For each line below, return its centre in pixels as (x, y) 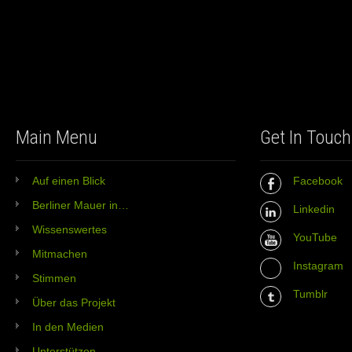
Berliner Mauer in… (81, 205)
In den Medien (68, 326)
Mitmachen (60, 253)
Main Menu (57, 137)
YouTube (315, 237)
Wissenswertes (70, 229)
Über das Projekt (74, 302)
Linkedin (314, 209)
